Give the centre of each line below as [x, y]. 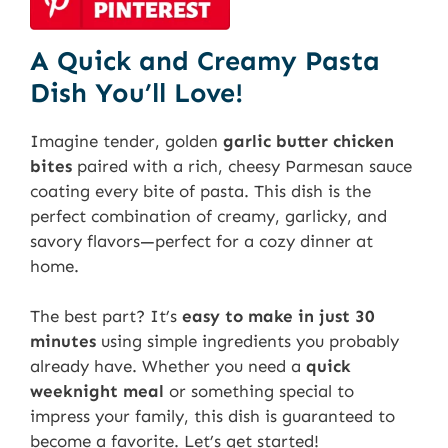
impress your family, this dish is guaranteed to [212, 416]
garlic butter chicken [308, 140]
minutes [63, 341]
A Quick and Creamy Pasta [205, 60]
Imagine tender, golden [126, 140]
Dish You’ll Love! [136, 92]
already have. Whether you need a [168, 366]
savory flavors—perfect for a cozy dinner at [201, 240]
